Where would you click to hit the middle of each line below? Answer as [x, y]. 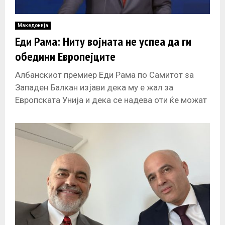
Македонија [33, 25]
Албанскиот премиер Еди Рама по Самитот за [104, 75]
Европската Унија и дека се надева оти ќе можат [111, 100]
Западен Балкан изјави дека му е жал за [94, 87]
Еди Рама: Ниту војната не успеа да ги [103, 41]
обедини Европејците [65, 56]
